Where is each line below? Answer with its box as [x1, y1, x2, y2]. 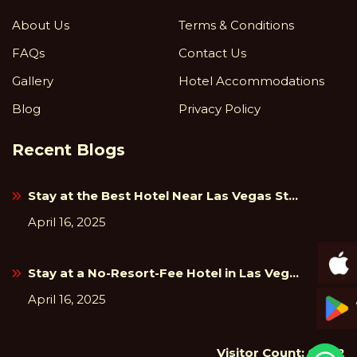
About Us [12, 18, 69, 33]
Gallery [12, 73, 53, 89]
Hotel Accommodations [178, 73, 324, 89]
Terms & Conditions [178, 18, 294, 33]
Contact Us [178, 45, 246, 61]
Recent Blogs [12, 140, 125, 160]
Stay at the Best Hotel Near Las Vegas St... [28, 188, 298, 204]
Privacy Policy [178, 101, 261, 117]
